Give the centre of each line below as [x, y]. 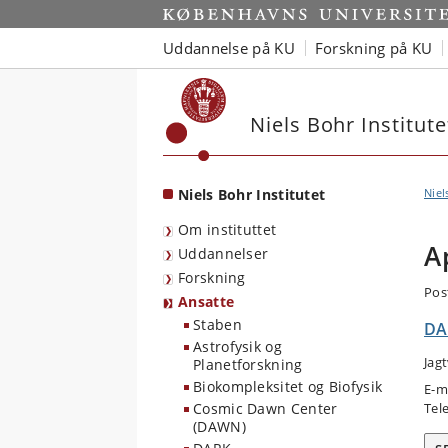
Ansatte [206, 301]
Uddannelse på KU [229, 47]
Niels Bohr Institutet [252, 194]
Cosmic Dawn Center [265, 408]
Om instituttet [227, 229]
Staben [217, 324]
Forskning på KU [373, 47]
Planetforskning [248, 364]
